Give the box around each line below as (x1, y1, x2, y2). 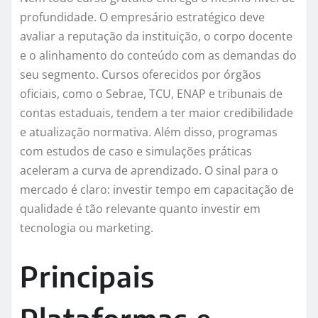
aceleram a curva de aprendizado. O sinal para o (20, 163, 278, 179)
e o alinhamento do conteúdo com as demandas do (20, 48, 297, 64)
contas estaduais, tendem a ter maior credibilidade (20, 105, 293, 121)
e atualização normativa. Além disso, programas (20, 124, 278, 141)
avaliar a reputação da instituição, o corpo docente (20, 28, 292, 45)
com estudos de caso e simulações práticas (20, 143, 252, 160)
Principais (20, 258, 155, 295)
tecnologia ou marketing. (20, 220, 153, 236)
